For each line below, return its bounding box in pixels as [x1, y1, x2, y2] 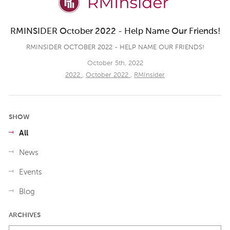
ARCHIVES [9, 212, 41, 219]
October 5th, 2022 [87, 60, 143, 67]
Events [19, 168, 42, 177]
